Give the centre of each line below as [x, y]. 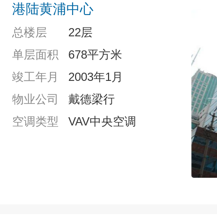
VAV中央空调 [102, 122]
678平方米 [95, 55]
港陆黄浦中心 [53, 9]
